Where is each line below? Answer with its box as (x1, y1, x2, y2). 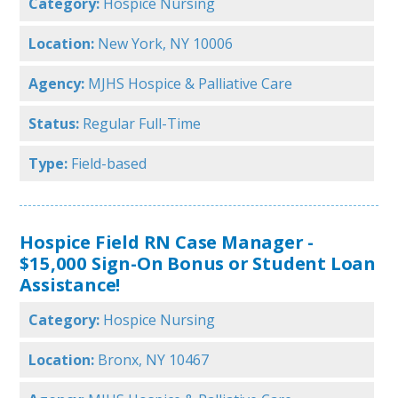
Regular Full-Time (83, 114, 202, 134)
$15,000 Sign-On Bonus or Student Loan (20, 251, 376, 276)
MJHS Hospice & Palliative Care (88, 74, 293, 94)
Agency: (28, 74, 85, 94)
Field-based (71, 154, 147, 174)
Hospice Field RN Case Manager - (20, 229, 314, 255)
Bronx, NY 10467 (98, 350, 210, 370)
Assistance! (20, 272, 121, 298)
